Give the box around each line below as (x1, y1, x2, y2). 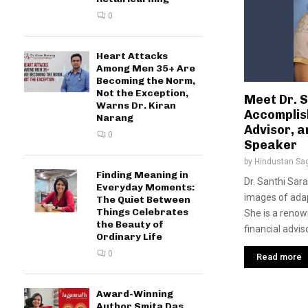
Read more (256, 251, 302, 262)
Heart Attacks (96, 50, 168, 62)
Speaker (244, 137, 297, 153)
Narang (96, 112, 133, 124)
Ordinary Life (96, 231, 162, 243)
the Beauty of (96, 219, 164, 230)
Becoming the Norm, (96, 75, 195, 87)
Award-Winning (96, 288, 173, 300)
